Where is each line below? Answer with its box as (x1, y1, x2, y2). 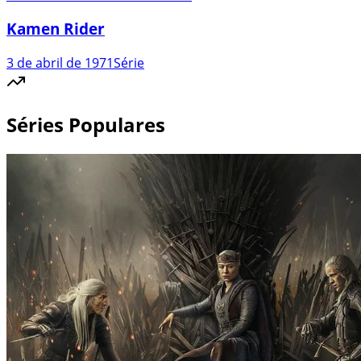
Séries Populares (6, 110, 165, 138)
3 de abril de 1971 (6, 53, 114, 72)
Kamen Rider (6, 19, 105, 39)
